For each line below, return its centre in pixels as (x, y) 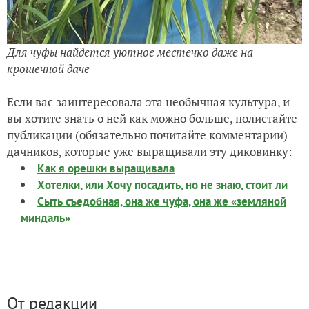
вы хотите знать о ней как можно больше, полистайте (152, 119)
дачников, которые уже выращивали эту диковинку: (150, 152)
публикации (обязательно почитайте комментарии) (147, 135)
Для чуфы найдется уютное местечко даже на (130, 52)
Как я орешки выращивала (106, 169)
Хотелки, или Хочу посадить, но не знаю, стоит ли (162, 185)
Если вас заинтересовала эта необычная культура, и (148, 102)
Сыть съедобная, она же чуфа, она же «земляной (162, 202)
